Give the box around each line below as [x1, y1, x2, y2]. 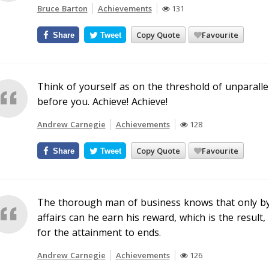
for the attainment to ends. [37, 226, 161, 239]
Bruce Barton [37, 3, 88, 14]
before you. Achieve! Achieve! [37, 95, 168, 108]
